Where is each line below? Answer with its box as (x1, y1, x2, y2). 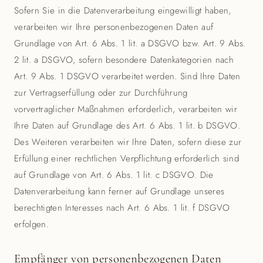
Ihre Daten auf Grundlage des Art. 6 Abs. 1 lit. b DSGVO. (14, 119, 240, 132)
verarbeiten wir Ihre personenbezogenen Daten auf (14, 21, 214, 33)
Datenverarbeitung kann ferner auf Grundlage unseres (14, 185, 225, 198)
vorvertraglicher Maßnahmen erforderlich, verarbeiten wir (14, 103, 237, 116)
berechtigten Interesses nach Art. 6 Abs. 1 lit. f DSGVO (14, 201, 230, 214)
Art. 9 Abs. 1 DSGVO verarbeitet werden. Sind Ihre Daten (14, 70, 241, 83)
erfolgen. (14, 218, 49, 231)
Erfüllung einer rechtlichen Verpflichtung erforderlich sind (14, 152, 239, 165)
